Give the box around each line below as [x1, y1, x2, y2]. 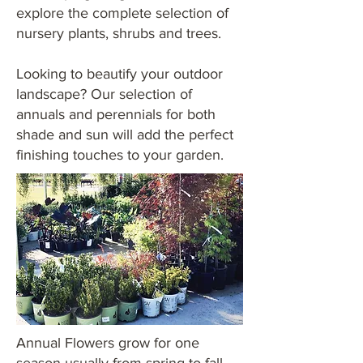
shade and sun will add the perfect [16, 126, 233, 143]
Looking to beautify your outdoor [16, 66, 223, 82]
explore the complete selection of [16, 5, 228, 21]
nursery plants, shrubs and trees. [16, 25, 221, 41]
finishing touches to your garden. [16, 147, 224, 163]
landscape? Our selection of [16, 86, 192, 102]
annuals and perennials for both [16, 106, 216, 122]
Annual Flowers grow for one [16, 335, 199, 351]
